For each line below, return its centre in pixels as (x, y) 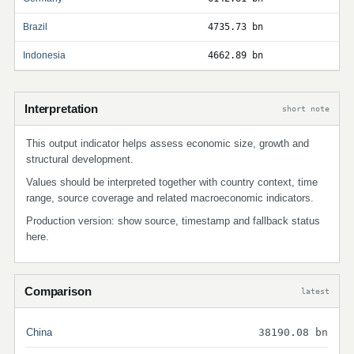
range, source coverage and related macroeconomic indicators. (170, 198)
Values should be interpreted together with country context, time (172, 182)
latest (315, 291)
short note (306, 108)
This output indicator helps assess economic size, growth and (168, 143)
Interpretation (61, 109)
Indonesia (44, 55)
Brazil (35, 27)
